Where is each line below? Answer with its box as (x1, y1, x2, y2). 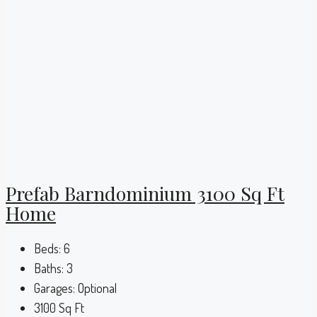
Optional (78, 279, 117, 296)
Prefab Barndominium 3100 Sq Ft (6, 180, 284, 206)
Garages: (34, 279, 75, 296)
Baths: (34, 260, 64, 276)
